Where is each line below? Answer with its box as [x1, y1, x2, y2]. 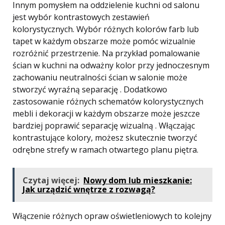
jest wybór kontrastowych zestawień [13, 12, 150, 23]
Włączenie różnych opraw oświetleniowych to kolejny [13, 210, 211, 221]
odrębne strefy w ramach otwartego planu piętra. [13, 144, 198, 155]
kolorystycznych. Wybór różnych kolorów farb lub [13, 24, 199, 35]
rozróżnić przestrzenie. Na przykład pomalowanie [13, 48, 200, 59]
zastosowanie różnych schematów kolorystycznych [13, 96, 203, 107]
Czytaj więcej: [23, 175, 79, 186]
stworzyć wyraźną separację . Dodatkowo [13, 84, 167, 95]
